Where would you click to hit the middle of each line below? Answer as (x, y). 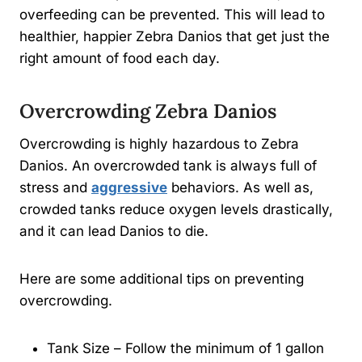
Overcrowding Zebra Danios (148, 112)
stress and (55, 188)
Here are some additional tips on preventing (162, 279)
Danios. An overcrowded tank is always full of (168, 166)
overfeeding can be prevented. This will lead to (172, 15)
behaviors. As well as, (240, 188)
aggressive (129, 188)
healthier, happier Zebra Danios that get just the (175, 37)
